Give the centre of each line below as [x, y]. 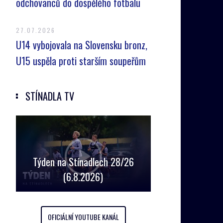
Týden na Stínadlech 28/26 [83, 162]
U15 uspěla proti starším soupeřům [81, 61]
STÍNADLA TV [50, 96]
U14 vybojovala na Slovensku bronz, [81, 45]
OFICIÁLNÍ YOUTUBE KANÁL [83, 217]
